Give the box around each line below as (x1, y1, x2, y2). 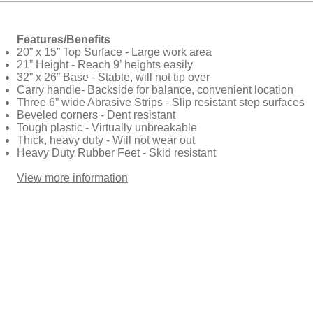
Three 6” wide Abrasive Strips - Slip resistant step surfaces (17, 96, 305, 108)
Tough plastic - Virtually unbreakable (17, 122, 197, 133)
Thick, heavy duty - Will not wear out (17, 134, 195, 146)
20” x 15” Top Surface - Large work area (17, 46, 212, 58)
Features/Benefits (17, 34, 110, 45)
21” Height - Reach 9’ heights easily (17, 59, 193, 71)
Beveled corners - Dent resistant (17, 109, 175, 121)
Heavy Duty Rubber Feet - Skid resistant (17, 147, 216, 159)
